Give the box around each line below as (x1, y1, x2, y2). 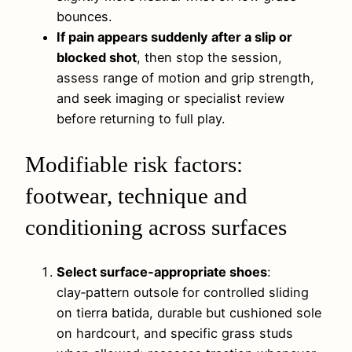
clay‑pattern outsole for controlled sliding (57, 284, 309, 300)
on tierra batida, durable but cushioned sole (57, 304, 321, 321)
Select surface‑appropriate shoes (57, 263, 267, 280)
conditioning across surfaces (25, 214, 287, 240)
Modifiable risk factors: (25, 151, 243, 177)
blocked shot (57, 49, 137, 66)
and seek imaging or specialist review (57, 90, 284, 107)
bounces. (57, 9, 112, 25)
